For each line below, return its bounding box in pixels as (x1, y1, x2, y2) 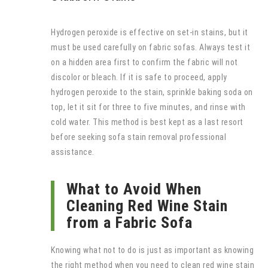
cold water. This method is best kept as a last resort (51, 117, 243, 127)
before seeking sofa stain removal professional (51, 132, 226, 142)
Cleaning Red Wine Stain (66, 196, 228, 215)
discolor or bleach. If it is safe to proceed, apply (51, 72, 227, 82)
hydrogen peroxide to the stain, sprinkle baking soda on (51, 87, 253, 97)
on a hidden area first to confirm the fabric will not (51, 57, 238, 67)
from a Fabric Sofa (66, 213, 193, 232)
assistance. (51, 147, 95, 157)
